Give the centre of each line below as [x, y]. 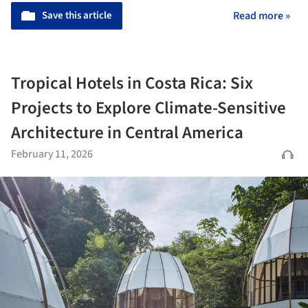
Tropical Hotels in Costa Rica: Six [132, 83]
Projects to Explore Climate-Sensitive [148, 108]
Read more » [262, 15]
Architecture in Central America [127, 132]
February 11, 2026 [52, 154]
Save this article [77, 15]
